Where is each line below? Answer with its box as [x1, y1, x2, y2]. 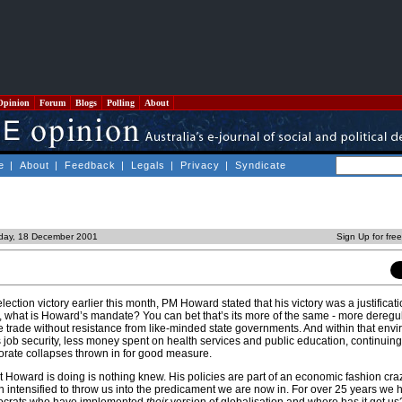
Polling [104, 98, 137, 108]
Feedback [65, 160, 116, 170]
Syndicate [235, 160, 286, 170]
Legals [131, 160, 165, 170]
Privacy [180, 160, 220, 170]
